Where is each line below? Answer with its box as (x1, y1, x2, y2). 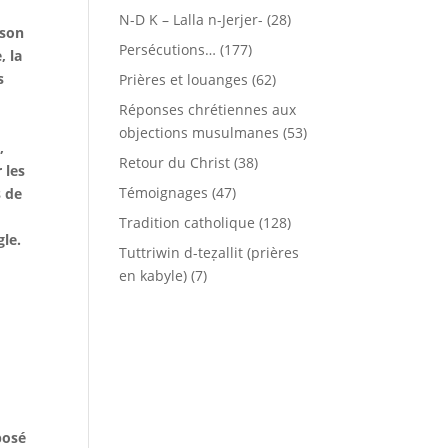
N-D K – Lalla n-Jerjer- (119, 10, 264, 29)
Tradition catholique (119, 213, 256, 232)
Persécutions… (119, 40, 217, 59)
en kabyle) (119, 266, 188, 285)
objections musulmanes (119, 123, 280, 142)
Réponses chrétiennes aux (119, 100, 297, 119)
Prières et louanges (119, 70, 249, 89)
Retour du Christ (119, 153, 231, 172)
